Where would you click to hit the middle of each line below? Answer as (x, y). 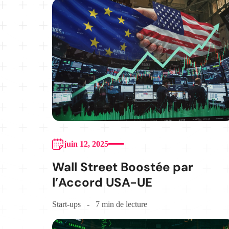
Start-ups (66, 204)
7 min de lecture (121, 204)
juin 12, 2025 (86, 144)
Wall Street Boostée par (123, 167)
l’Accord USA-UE (102, 182)
